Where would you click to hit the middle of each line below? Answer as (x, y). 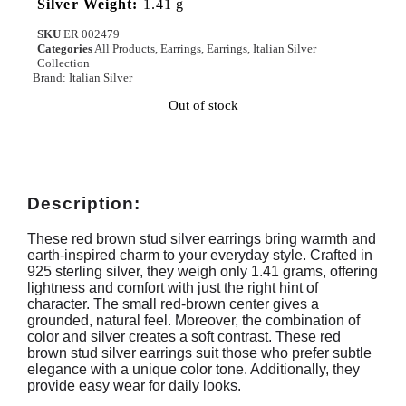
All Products (125, 48)
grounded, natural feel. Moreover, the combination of (193, 320)
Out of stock (203, 106)
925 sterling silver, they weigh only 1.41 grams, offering (203, 271)
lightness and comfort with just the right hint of (173, 287)
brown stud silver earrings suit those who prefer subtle (199, 353)
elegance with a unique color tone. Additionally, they (193, 369)
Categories (65, 48)
